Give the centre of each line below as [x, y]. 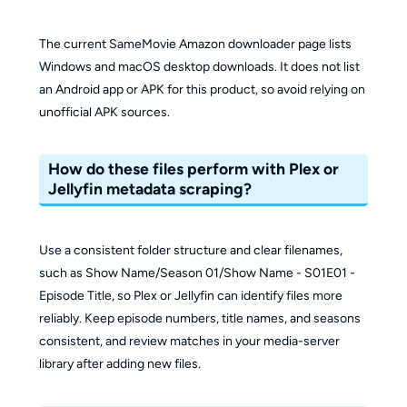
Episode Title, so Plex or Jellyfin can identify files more [190, 295]
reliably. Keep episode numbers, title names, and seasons [199, 318]
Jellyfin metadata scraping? [150, 189]
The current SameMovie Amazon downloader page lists [195, 44]
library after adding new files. [119, 363]
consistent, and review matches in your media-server [189, 341]
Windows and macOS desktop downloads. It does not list [199, 66]
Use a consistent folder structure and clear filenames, [190, 250]
